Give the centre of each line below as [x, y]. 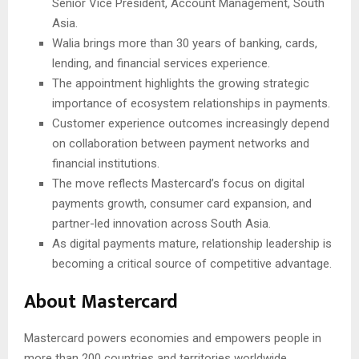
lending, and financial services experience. [161, 64]
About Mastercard [101, 303]
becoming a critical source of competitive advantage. [192, 264]
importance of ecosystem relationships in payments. [191, 104]
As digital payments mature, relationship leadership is [192, 244]
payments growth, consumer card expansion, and [182, 204]
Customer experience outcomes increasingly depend [191, 124]
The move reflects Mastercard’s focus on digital [178, 184]
